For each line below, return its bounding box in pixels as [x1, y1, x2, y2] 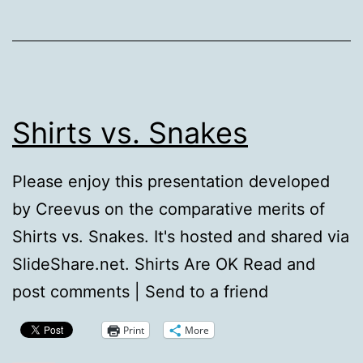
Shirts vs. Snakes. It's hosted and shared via [12, 227, 349, 247]
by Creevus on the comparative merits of [12, 199, 325, 220]
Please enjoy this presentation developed [12, 172, 330, 192]
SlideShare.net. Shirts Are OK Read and [12, 254, 315, 275]
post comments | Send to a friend [12, 282, 268, 302]
